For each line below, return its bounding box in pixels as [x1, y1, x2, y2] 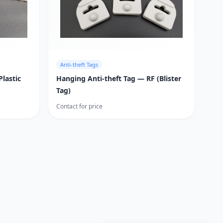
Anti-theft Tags [60, 60, 98, 68]
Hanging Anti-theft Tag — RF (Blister [56, 73, 181, 83]
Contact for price [56, 102, 103, 111]
